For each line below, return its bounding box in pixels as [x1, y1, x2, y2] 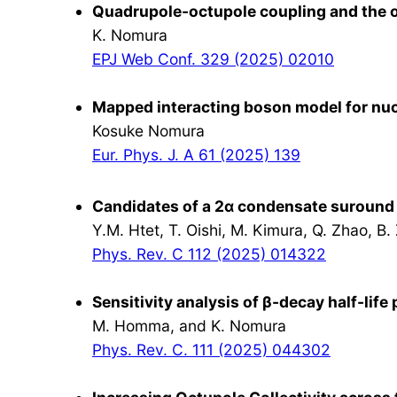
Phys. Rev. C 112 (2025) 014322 [92, 244, 326, 263]
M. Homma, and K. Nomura [92, 315, 286, 335]
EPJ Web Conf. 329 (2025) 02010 [92, 49, 334, 68]
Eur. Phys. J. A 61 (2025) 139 [92, 144, 300, 164]
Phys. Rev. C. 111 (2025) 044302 [92, 339, 331, 359]
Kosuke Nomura [92, 121, 205, 140]
